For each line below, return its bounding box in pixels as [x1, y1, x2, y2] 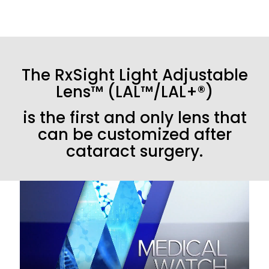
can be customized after [37, 123, 232, 145]
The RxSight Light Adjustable [21, 64, 248, 86]
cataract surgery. [66, 140, 203, 162]
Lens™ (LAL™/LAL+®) [56, 80, 213, 103]
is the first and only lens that [22, 106, 247, 128]
